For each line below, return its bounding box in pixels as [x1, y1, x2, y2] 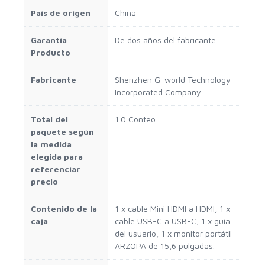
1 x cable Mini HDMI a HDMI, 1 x [115, 203, 230, 214]
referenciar [31, 164, 80, 174]
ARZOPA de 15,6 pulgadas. [115, 241, 215, 251]
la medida [31, 139, 72, 150]
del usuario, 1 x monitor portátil [115, 228, 232, 239]
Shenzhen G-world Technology [115, 75, 231, 85]
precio [31, 176, 58, 187]
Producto [31, 47, 70, 58]
